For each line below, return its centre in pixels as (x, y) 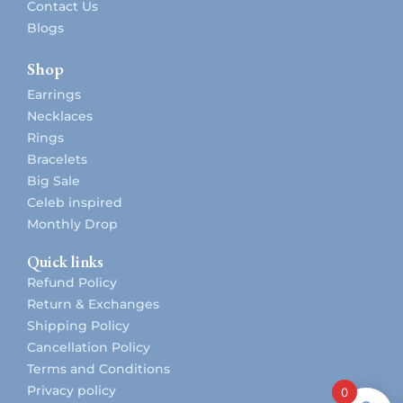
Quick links (65, 261)
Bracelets (57, 159)
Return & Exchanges (93, 304)
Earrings (54, 94)
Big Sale (54, 180)
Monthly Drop (72, 224)
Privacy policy (72, 390)
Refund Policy (72, 282)
